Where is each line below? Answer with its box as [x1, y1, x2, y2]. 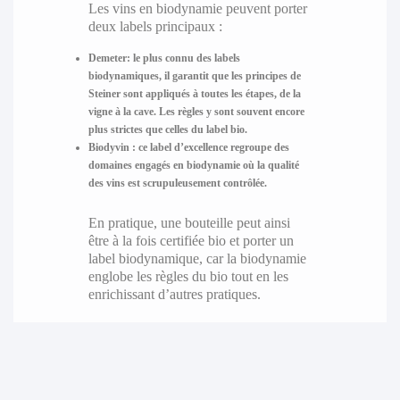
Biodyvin [87, 140, 129, 154]
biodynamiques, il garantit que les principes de [87, 69, 301, 82]
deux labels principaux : [87, 18, 222, 34]
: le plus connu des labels [126, 51, 240, 64]
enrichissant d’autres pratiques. [87, 286, 261, 302]
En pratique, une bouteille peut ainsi [87, 214, 290, 230]
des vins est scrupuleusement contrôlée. [87, 176, 267, 189]
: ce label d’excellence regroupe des [129, 140, 289, 154]
